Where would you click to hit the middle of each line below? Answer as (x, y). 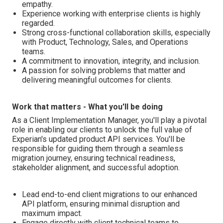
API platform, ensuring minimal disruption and (101, 204)
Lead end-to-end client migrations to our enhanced (110, 194)
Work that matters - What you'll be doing (87, 107)
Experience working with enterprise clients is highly (111, 14)
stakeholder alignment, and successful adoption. (96, 167)
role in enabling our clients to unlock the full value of (102, 130)
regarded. (38, 23)
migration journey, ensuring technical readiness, (94, 158)
